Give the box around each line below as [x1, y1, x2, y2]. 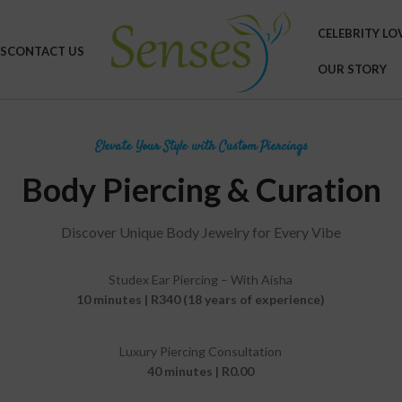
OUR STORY [318, 62, 387, 76]
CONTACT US [7, 44, 84, 58]
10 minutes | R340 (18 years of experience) [75, 292, 325, 307]
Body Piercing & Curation [21, 170, 381, 209]
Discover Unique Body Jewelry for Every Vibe [61, 223, 341, 240]
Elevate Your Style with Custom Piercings [94, 137, 308, 156]
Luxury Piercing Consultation [118, 344, 282, 359]
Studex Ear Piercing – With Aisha [108, 272, 293, 287]
